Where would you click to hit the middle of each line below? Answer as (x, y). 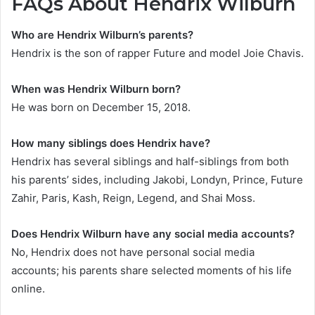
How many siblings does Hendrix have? (111, 143)
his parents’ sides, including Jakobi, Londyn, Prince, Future (157, 180)
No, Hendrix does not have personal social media (133, 252)
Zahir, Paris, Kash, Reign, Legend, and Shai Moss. (133, 198)
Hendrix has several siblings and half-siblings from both (150, 162)
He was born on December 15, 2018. (101, 108)
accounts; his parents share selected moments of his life (152, 271)
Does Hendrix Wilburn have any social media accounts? (153, 234)
